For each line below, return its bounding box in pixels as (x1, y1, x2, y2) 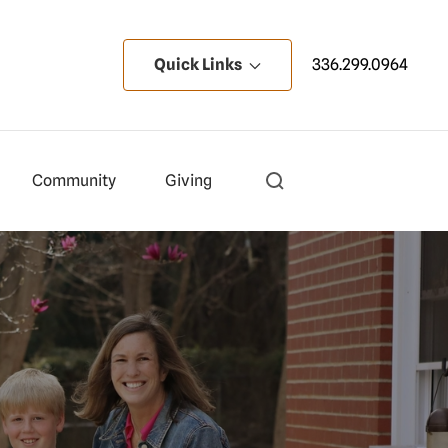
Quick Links (154, 55, 245, 74)
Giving (165, 171, 213, 190)
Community (31, 171, 116, 190)
